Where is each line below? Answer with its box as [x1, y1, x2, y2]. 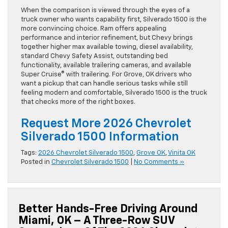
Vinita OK [168, 149, 195, 156]
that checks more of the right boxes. [21, 98, 135, 105]
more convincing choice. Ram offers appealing [21, 25, 166, 32]
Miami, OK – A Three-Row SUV [18, 215, 175, 226]
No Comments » [134, 158, 184, 165]
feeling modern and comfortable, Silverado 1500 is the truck [21, 89, 207, 96]
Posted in [21, 158, 51, 165]
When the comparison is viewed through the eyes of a [21, 7, 190, 14]
